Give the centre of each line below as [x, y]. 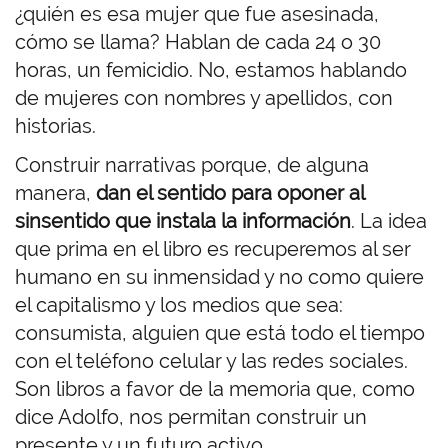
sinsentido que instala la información [183, 221]
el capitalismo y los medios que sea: [179, 305]
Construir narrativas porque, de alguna [192, 165]
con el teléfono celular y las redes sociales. [211, 361]
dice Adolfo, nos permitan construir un [191, 417]
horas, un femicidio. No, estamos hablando [211, 70]
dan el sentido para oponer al [230, 193]
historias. [55, 126]
